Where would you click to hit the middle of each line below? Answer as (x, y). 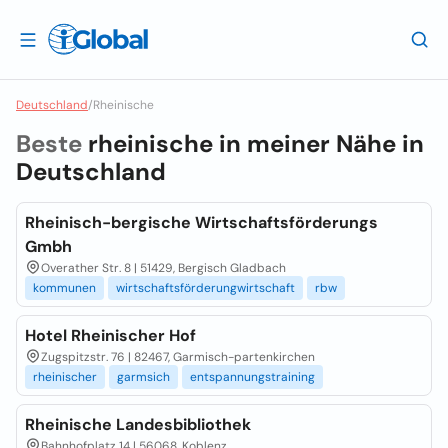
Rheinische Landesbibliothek (138, 424)
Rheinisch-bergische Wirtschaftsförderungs (201, 222)
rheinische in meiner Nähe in (256, 143)
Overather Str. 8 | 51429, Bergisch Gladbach (163, 268)
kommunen (64, 288)
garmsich (143, 377)
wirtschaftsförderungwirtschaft (205, 288)
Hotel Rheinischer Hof (110, 335)
